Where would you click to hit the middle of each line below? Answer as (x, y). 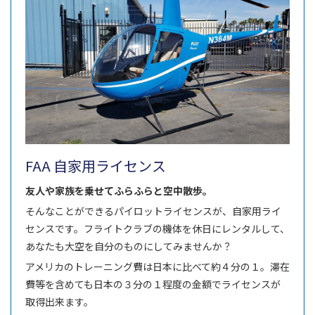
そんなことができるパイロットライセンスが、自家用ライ (153, 211)
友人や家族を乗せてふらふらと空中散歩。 (119, 191)
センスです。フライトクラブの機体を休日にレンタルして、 (157, 229)
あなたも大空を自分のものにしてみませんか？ (129, 246)
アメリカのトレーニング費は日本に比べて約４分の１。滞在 (157, 267)
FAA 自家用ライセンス (96, 166)
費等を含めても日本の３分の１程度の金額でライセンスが (153, 284)
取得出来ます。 (59, 302)
